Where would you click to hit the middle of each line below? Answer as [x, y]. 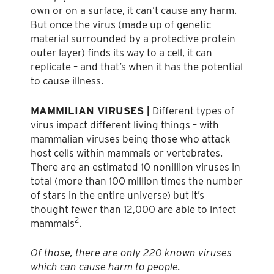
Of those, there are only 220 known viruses [131, 253]
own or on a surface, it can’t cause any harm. [134, 11]
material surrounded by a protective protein [133, 39]
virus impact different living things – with [125, 124]
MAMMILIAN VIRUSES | [90, 110]
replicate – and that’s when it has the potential [137, 67]
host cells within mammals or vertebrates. [127, 153]
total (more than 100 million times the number [137, 181]
